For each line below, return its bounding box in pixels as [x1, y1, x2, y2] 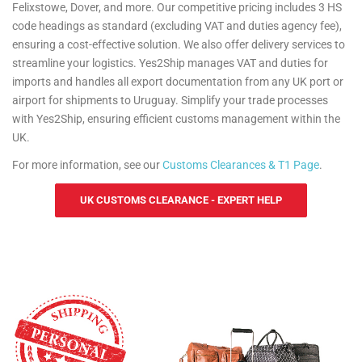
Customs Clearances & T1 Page [162, 158, 319, 171]
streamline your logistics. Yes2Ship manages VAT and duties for [12, 57, 328, 69]
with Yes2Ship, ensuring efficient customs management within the [12, 112, 340, 125]
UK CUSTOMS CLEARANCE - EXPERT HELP [80, 194, 282, 206]
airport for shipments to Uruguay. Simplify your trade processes [12, 94, 328, 107]
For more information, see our [12, 158, 162, 171]
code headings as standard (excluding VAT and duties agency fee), [12, 19, 342, 32]
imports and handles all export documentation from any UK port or [12, 75, 343, 88]
